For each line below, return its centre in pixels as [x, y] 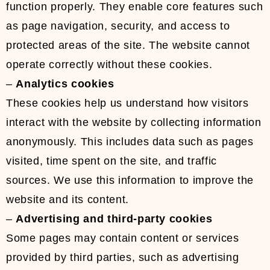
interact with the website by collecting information [134, 123]
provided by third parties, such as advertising [123, 258]
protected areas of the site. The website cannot [128, 46]
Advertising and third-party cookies [114, 219]
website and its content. [67, 200]
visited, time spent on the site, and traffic [112, 161]
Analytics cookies [65, 84]
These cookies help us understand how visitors [127, 103]
